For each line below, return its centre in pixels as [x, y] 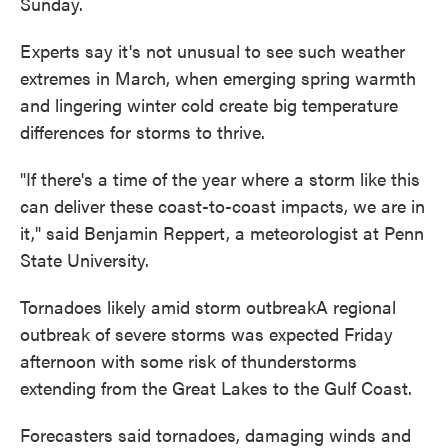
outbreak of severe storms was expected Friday [206, 333]
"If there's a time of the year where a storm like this [220, 178]
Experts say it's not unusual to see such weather [212, 50]
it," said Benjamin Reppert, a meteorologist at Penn [222, 232]
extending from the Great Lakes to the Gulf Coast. [216, 387]
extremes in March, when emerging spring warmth [218, 77]
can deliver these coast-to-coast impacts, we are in [222, 205]
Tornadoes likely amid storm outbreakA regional [208, 306]
